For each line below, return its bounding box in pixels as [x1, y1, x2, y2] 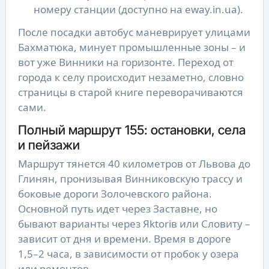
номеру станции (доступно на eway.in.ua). [33, 2, 243, 16]
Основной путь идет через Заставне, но [17, 202, 217, 216]
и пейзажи [17, 136, 80, 153]
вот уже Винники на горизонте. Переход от [17, 55, 234, 69]
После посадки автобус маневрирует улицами [17, 25, 250, 39]
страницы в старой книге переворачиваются [17, 85, 243, 99]
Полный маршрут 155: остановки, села [17, 121, 246, 138]
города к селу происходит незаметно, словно [17, 70, 244, 84]
